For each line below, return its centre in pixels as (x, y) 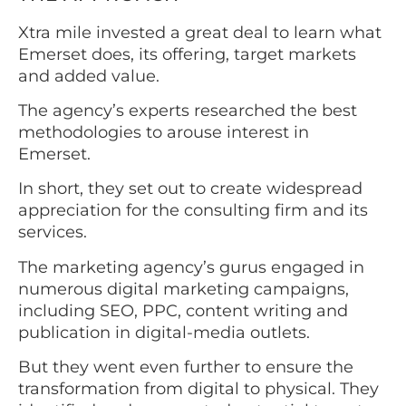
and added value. (91, 76)
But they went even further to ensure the (186, 367)
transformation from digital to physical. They (198, 389)
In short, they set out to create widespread (190, 189)
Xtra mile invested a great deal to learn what (200, 32)
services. (55, 232)
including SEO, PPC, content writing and (183, 310)
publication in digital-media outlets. (166, 332)
